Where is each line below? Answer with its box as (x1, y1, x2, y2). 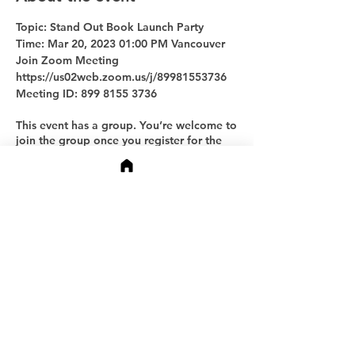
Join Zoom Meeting (16, 53, 119, 67)
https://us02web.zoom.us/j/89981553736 (16, 70, 227, 84)
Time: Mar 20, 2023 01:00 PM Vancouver (16, 36, 225, 51)
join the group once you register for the (16, 133, 222, 147)
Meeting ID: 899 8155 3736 (16, 86, 157, 101)
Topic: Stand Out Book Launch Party (16, 20, 204, 34)
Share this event (16, 193, 133, 212)
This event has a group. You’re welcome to (16, 118, 237, 132)
